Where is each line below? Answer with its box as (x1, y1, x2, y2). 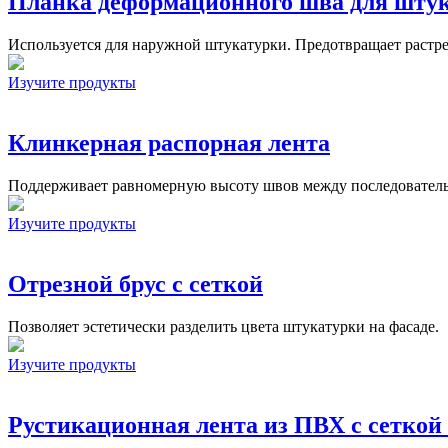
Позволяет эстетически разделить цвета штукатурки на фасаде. (8, 317, 439, 335)
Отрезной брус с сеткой (8, 270, 263, 297)
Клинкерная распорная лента (8, 130, 330, 157)
